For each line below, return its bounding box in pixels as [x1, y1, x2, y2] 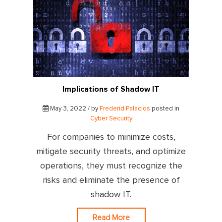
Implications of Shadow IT [62, 85, 160, 93]
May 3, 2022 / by [49, 105, 100, 112]
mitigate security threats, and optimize [36, 147, 186, 156]
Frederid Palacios [100, 105, 150, 112]
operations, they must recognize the [40, 161, 182, 170]
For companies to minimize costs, [47, 132, 175, 142]
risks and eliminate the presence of [42, 175, 180, 185]
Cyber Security [90, 115, 132, 122]
